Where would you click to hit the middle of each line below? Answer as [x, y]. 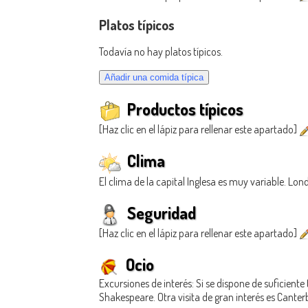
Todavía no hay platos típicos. [161, 52]
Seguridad [160, 212]
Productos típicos [184, 109]
